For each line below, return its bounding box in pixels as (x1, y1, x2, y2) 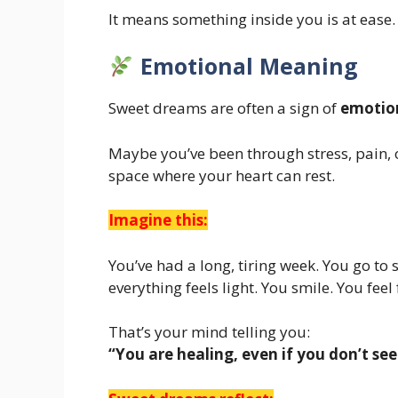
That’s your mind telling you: (108, 322, 310, 343)
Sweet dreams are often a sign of (108, 98, 340, 119)
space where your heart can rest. (108, 164, 335, 186)
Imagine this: (108, 210, 208, 231)
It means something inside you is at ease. (108, 8, 395, 29)
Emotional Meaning (133, 51, 358, 82)
